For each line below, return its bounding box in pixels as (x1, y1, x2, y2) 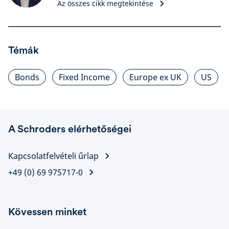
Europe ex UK (129, 72, 181, 83)
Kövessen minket (8, 205, 86, 218)
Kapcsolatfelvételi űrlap (8, 150, 99, 162)
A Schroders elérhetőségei (8, 123, 131, 135)
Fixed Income (59, 72, 110, 83)
